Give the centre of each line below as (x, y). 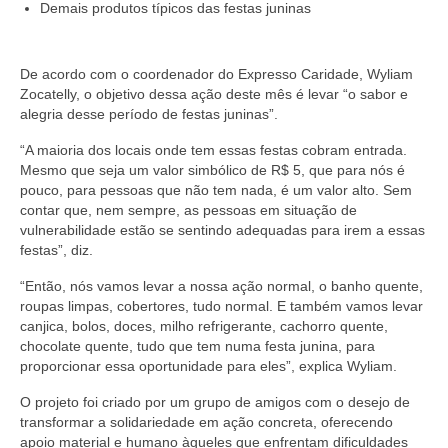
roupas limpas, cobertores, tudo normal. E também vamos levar (221, 305)
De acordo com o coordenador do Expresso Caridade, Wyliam (216, 73)
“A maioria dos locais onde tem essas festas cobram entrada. (213, 149)
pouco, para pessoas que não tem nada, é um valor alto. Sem (216, 189)
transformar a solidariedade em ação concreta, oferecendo (206, 421)
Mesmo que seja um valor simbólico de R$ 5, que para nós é (212, 169)
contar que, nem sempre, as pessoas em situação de (188, 209)
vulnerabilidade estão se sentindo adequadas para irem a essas (222, 229)
